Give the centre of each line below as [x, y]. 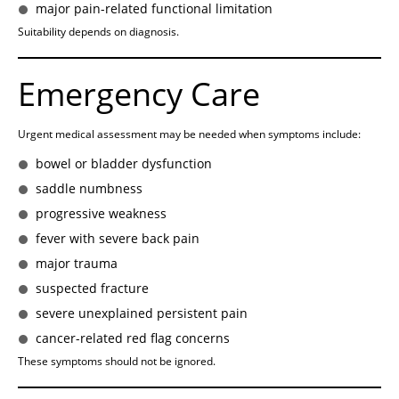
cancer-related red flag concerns [133, 338]
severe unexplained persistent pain [142, 313]
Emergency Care [139, 94]
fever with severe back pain [118, 239]
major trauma [77, 264]
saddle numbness [89, 189]
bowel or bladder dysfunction [124, 164]
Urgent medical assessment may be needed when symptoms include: [189, 134]
